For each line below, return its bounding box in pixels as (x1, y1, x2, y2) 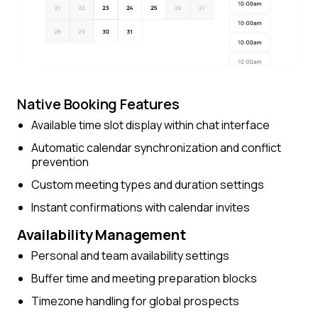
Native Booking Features (17, 94, 180, 114)
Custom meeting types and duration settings (31, 176, 264, 192)
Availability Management (17, 224, 186, 244)
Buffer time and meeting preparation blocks (31, 270, 257, 286)
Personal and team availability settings (31, 247, 229, 263)
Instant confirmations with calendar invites (31, 199, 250, 215)
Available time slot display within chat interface (31, 116, 270, 133)
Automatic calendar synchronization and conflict (31, 139, 281, 155)
